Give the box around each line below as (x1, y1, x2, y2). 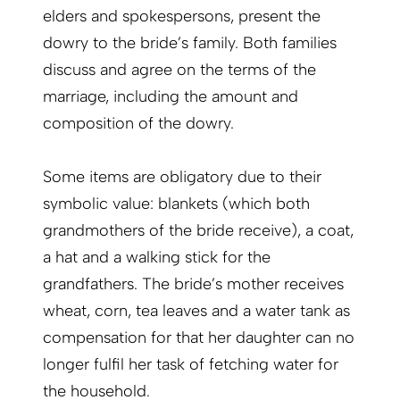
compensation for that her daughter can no (43, 328, 354, 348)
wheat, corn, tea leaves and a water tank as (43, 301, 350, 321)
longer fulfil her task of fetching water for (43, 354, 338, 375)
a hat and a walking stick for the (43, 247, 271, 268)
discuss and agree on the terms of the (43, 60, 316, 80)
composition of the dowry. (43, 113, 234, 134)
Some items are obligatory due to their (43, 167, 321, 187)
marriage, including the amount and (43, 87, 298, 107)
